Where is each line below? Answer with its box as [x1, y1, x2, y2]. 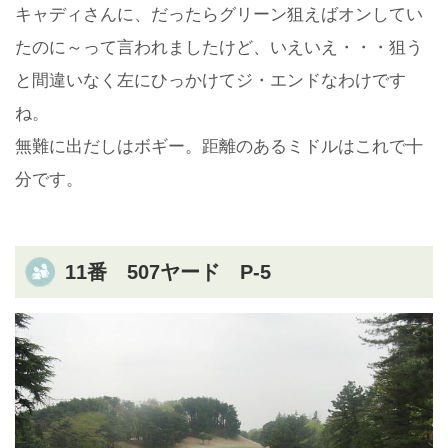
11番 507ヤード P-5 [65, 260, 271, 283]
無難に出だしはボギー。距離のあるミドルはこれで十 [15, 136, 423, 156]
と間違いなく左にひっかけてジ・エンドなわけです [15, 70, 406, 90]
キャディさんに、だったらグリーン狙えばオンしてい [15, 4, 423, 24]
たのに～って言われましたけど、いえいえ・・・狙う [15, 37, 423, 57]
